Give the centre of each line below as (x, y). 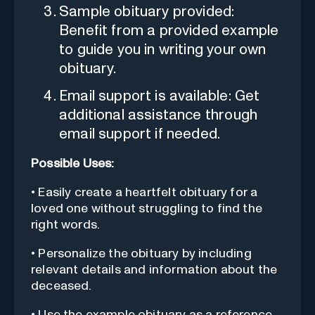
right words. (66, 225)
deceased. (62, 286)
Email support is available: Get (160, 96)
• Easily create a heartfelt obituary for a (144, 192)
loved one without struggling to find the (147, 208)
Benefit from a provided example (169, 30)
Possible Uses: (73, 163)
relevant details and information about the (154, 270)
